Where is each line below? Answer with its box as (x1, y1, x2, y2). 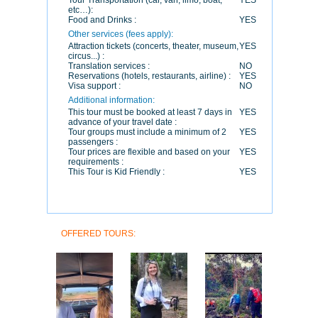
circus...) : (68, 51, 104, 61)
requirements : (68, 157, 124, 167)
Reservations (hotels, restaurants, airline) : (68, 71, 231, 81)
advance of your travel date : (68, 117, 177, 127)
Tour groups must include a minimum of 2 (68, 127, 226, 137)
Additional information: (68, 95, 155, 105)
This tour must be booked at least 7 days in (68, 107, 232, 117)
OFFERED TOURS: (61, 229, 136, 238)
